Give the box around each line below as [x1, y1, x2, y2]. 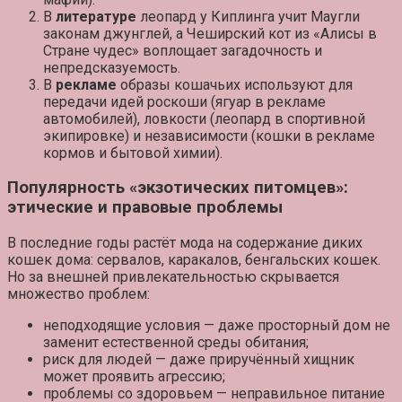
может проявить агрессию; [43, 367, 225, 385]
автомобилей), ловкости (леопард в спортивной [43, 109, 365, 127]
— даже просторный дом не [200, 316, 390, 334]
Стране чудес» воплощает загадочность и [43, 41, 322, 59]
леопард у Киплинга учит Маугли [136, 7, 360, 25]
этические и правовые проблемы [7, 197, 283, 218]
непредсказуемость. [43, 58, 180, 76]
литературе [56, 7, 136, 25]
